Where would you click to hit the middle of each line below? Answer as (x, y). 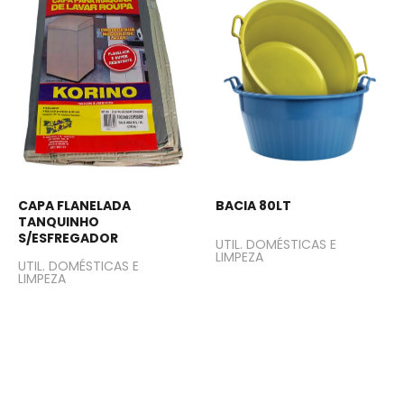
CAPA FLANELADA (74, 206)
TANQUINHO (59, 222)
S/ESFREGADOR (68, 238)
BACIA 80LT (253, 206)
